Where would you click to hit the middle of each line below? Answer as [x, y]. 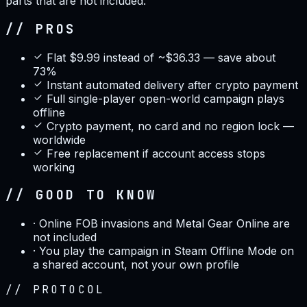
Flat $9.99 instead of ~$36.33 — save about [161, 57]
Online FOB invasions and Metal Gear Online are [164, 224]
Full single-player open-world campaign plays [165, 98]
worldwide [59, 139]
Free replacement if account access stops [156, 153]
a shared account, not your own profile [136, 265]
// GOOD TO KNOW [82, 195]
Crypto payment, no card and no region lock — [170, 126]
